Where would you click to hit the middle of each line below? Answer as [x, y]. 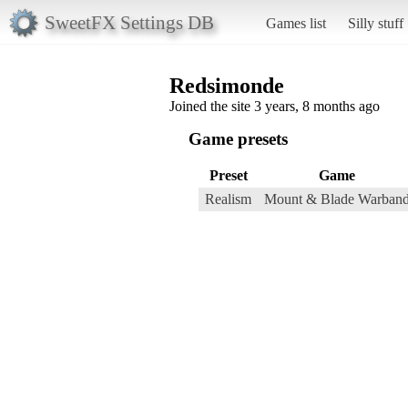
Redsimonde [227, 85]
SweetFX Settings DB [129, 22]
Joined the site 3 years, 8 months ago [275, 106]
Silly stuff [375, 23]
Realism [228, 199]
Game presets [238, 138]
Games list [296, 23]
